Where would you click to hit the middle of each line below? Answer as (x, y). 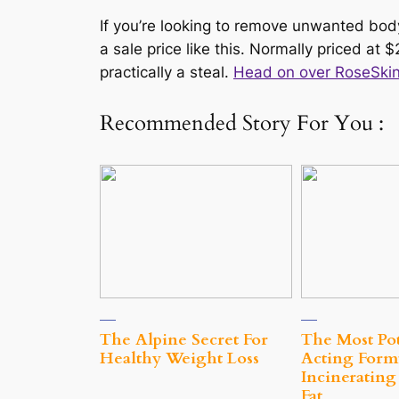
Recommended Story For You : (242, 124)
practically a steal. (167, 72)
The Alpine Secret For (184, 340)
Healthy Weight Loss (179, 359)
